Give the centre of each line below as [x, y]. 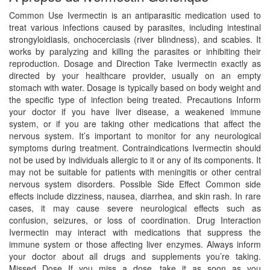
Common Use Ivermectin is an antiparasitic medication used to [135, 15]
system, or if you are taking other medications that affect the [135, 123]
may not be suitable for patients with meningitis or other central [135, 171]
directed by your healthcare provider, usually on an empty [135, 75]
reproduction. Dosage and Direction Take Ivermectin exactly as [135, 63]
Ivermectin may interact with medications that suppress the [135, 232]
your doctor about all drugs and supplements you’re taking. [135, 256]
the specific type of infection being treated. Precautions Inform [135, 99]
